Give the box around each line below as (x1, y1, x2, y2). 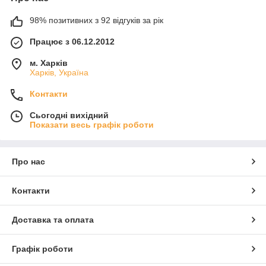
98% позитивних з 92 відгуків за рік (30, 15, 163, 25)
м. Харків (30, 58, 68, 68)
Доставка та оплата (12, 214, 94, 224)
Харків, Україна (30, 67, 88, 77)
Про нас (12, 156, 45, 166)
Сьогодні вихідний (30, 110, 109, 120)
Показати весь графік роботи (30, 119, 154, 129)
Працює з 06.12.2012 (30, 36, 115, 46)
